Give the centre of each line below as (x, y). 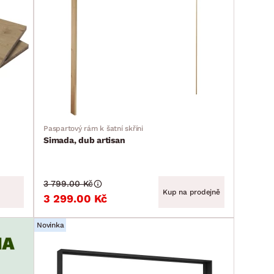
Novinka (50, 225)
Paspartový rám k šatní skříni (93, 128)
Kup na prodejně (191, 192)
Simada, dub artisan (84, 140)
